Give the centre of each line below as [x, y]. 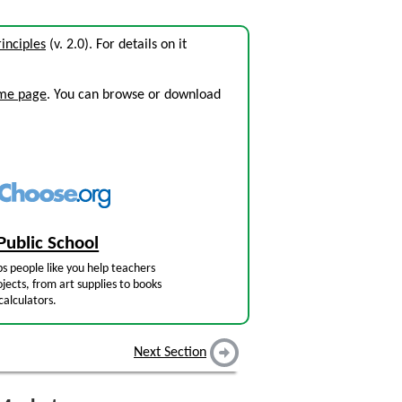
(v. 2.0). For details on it [116, 45]
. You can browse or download [134, 95]
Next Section [170, 353]
